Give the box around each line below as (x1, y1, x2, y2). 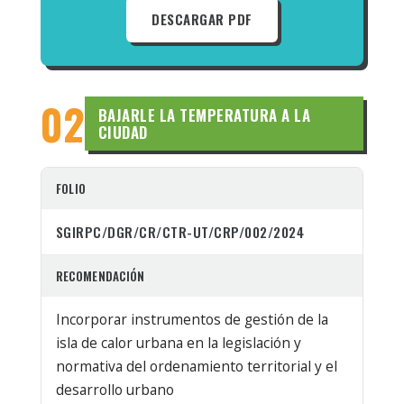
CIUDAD (97, 120, 148, 143)
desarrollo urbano (55, 379, 174, 399)
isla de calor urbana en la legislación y (55, 332, 301, 353)
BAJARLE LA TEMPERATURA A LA (97, 103, 311, 126)
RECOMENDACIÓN (55, 266, 145, 285)
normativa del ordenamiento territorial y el (55, 355, 337, 376)
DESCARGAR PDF (151, 8, 252, 29)
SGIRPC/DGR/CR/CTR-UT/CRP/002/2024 (55, 221, 305, 242)
